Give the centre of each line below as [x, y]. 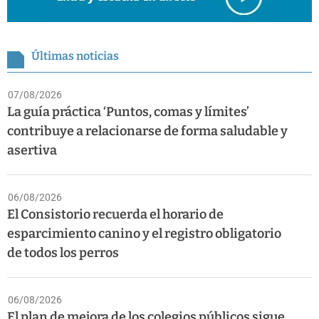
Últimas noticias [75, 56]
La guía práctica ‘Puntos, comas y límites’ [128, 111]
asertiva [32, 150]
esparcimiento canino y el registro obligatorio [144, 233]
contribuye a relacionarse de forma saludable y [147, 131]
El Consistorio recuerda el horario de [115, 214]
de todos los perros [63, 252]
